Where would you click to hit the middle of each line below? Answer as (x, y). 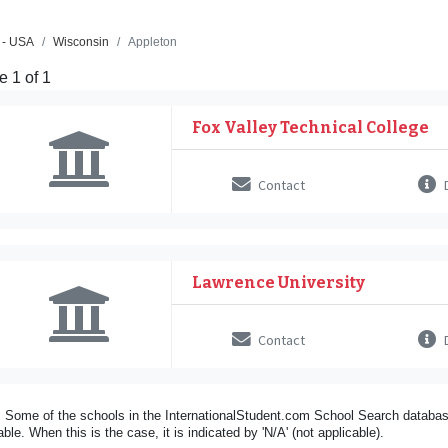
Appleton (152, 41)
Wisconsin (81, 41)
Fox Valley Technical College (311, 127)
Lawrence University (279, 282)
